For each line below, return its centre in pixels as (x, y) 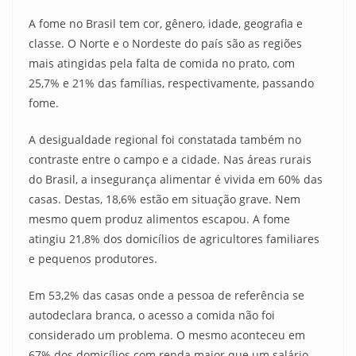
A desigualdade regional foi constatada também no (165, 139)
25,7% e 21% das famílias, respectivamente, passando (171, 83)
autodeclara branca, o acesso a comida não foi (152, 315)
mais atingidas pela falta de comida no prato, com (162, 63)
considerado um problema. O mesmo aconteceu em (167, 335)
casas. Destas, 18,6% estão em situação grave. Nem (164, 199)
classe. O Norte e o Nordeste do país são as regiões (165, 43)
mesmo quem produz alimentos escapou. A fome (159, 219)
